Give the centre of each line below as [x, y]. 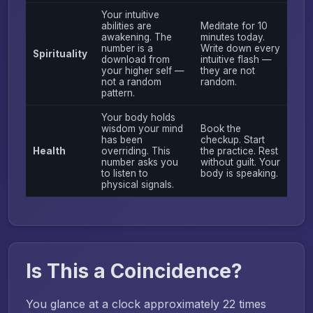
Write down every [240, 48]
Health [49, 151]
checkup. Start [232, 139]
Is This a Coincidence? [134, 271]
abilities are [126, 26]
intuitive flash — [236, 59]
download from [135, 59]
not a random [131, 81]
